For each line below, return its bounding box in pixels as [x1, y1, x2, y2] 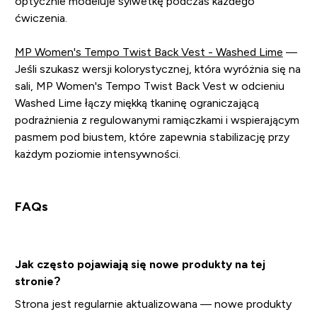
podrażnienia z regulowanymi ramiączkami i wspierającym [14, 113, 299, 126]
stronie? [14, 275, 61, 287]
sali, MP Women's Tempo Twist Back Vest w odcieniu [14, 79, 284, 92]
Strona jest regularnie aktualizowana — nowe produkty [14, 297, 292, 310]
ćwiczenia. [14, 11, 67, 24]
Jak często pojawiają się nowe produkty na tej [14, 258, 265, 270]
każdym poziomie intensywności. [14, 147, 180, 160]
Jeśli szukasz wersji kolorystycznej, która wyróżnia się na [14, 62, 301, 75]
